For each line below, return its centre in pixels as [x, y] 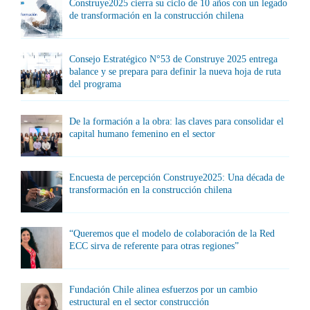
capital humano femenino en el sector [142, 134]
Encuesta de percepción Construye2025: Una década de [177, 177]
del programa [95, 84]
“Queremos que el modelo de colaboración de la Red [172, 234]
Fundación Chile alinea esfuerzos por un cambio [163, 290]
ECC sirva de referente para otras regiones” [154, 246]
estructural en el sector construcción [139, 302]
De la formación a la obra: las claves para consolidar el [176, 121]
